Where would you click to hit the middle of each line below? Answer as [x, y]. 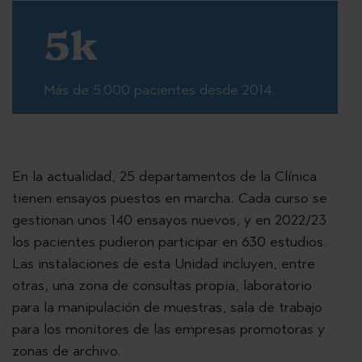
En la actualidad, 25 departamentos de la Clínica [164, 176]
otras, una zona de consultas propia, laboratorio [162, 285]
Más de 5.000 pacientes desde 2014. [160, 90]
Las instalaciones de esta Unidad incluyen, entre [164, 263]
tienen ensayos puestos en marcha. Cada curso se [170, 198]
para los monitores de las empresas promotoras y [168, 329]
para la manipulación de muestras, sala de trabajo [167, 307]
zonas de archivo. [67, 351]
